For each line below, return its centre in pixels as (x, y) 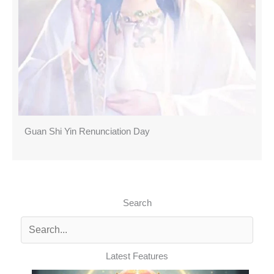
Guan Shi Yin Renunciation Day (87, 132)
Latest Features (137, 257)
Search (137, 203)
